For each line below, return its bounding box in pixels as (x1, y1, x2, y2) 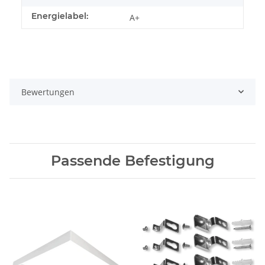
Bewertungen (21, 86, 75, 98)
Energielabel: (31, 10, 88, 21)
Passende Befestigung (50, 151, 215, 169)
